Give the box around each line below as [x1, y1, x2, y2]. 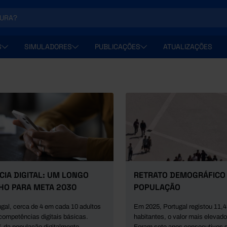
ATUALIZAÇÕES [163, 42, 212, 51]
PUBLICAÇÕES [95, 42, 140, 51]
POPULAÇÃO [134, 182, 180, 193]
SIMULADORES [24, 42, 72, 51]
